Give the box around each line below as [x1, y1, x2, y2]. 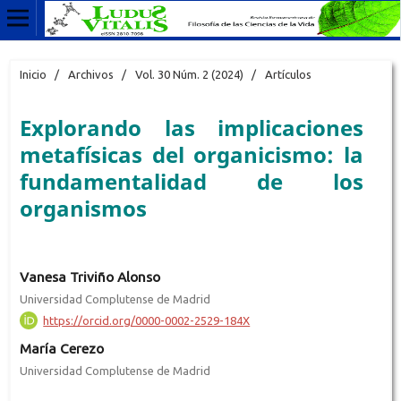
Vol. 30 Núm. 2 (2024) [134, 67, 243, 81]
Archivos [67, 67, 114, 81]
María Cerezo [19, 340, 104, 356]
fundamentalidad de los [19, 166, 364, 196]
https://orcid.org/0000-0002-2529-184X [43, 313, 251, 327]
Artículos [264, 67, 311, 81]
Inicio [19, 67, 47, 81]
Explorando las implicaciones [19, 112, 364, 142]
